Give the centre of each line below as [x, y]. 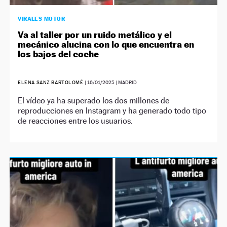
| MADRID [125, 83]
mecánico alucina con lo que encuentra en [106, 45]
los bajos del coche [59, 54]
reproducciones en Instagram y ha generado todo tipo [112, 111]
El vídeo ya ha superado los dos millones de [94, 101]
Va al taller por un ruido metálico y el [95, 35]
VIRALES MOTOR [42, 19]
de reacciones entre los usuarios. [75, 121]
